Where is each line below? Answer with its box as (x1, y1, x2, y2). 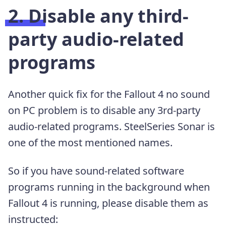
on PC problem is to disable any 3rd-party (8, 103, 200, 118)
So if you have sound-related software (8, 164, 184, 178)
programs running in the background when (8, 180, 210, 194)
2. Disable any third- (8, 4, 189, 29)
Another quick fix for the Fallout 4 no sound (8, 87, 210, 101)
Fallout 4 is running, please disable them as (8, 196, 208, 210)
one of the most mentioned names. (8, 136, 173, 150)
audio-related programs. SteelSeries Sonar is (8, 120, 215, 134)
